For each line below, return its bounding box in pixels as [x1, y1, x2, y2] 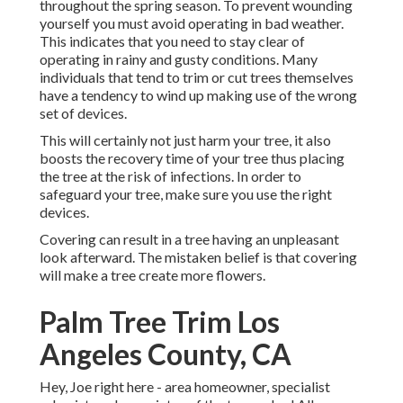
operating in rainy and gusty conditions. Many [40, 50, 318, 68]
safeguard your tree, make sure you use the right [40, 185, 332, 203]
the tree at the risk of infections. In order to [40, 167, 301, 185]
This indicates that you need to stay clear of [40, 32, 305, 50]
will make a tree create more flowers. [40, 266, 265, 284]
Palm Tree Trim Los [40, 304, 280, 340]
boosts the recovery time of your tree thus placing [40, 149, 345, 167]
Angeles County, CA [40, 336, 291, 372]
